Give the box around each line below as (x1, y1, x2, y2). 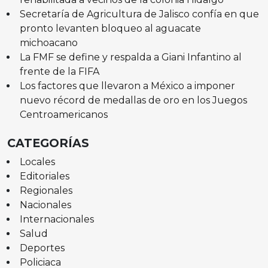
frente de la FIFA (19, 65, 99, 77)
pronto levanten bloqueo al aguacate (19, 22, 201, 34)
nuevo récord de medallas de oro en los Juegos (19, 94, 247, 106)
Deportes (19, 242, 65, 254)
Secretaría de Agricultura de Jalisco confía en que (19, 8, 259, 20)
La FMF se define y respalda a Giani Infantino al (19, 51, 242, 63)
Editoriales (19, 170, 69, 182)
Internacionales (19, 213, 94, 225)
